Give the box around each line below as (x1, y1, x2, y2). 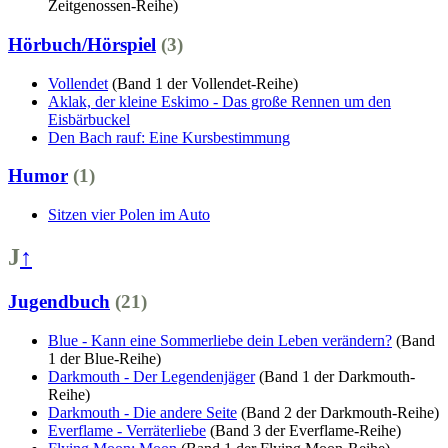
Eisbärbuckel (48, 110, 130, 128)
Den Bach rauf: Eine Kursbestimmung (48, 128, 290, 146)
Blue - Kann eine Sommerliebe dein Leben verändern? (48, 331, 392, 349)
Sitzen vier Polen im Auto (48, 206, 210, 224)
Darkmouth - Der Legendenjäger (48, 367, 255, 385)
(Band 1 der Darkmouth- (259, 367, 415, 385)
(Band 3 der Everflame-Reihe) (210, 421, 401, 439)
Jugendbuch (8, 290, 110, 312)
